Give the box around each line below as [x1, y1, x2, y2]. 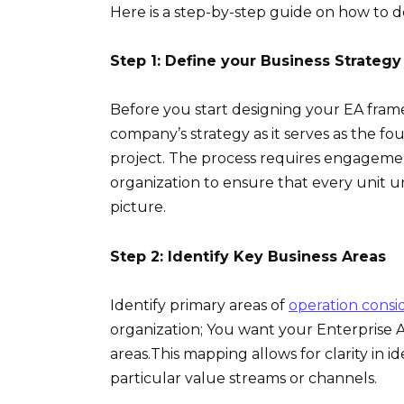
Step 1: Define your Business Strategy [110, 52, 401, 70]
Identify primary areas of [110, 296, 289, 314]
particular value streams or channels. [110, 369, 377, 387]
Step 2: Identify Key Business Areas [110, 247, 386, 265]
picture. [110, 198, 166, 216]
